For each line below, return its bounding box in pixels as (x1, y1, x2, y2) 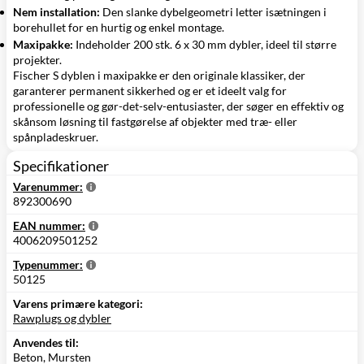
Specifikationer (13, 157, 109, 175)
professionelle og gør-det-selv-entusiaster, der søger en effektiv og (13, 99, 344, 114)
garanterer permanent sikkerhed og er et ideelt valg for (13, 84, 287, 98)
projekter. (13, 53, 62, 67)
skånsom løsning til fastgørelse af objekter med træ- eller (13, 115, 297, 129)
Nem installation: (13, 5, 100, 19)
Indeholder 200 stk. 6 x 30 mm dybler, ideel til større (73, 37, 336, 52)
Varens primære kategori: (13, 297, 143, 311)
